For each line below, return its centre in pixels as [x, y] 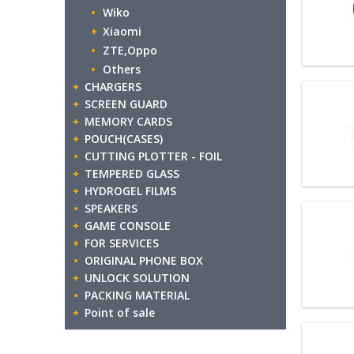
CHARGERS [113, 87]
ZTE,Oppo [130, 50]
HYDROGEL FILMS [130, 191]
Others [122, 69]
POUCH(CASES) [124, 139]
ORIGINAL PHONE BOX [144, 261]
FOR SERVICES [122, 243]
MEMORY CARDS [128, 122]
